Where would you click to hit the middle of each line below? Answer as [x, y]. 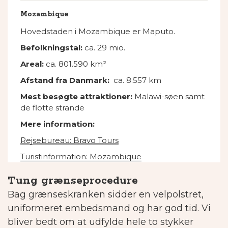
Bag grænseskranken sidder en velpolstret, [106, 195]
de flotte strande [52, 108]
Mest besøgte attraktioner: [76, 97]
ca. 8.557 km [137, 80]
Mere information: [58, 124]
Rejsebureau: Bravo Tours [69, 140]
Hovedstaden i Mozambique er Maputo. [99, 32]
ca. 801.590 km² [76, 64]
